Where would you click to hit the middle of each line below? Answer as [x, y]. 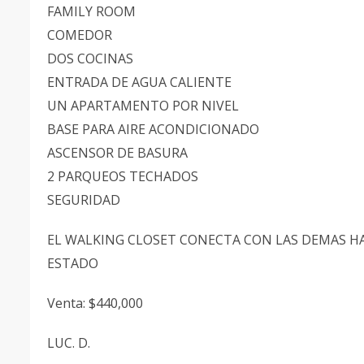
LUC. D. [70, 343]
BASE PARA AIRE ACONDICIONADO [153, 129]
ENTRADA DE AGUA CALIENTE [139, 82]
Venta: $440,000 [95, 303]
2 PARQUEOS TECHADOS [123, 176]
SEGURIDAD [85, 200]
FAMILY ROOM [91, 11]
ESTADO [73, 263]
